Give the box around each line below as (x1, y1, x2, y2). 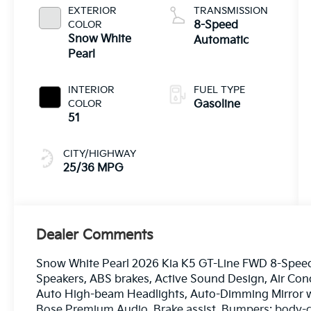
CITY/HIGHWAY (63, 148, 137, 160)
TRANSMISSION (193, 5, 268, 17)
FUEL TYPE (193, 84, 245, 96)
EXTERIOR (68, 5, 117, 17)
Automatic (193, 34, 249, 48)
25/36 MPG (63, 162, 124, 176)
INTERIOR (68, 84, 115, 96)
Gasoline (193, 98, 240, 112)
